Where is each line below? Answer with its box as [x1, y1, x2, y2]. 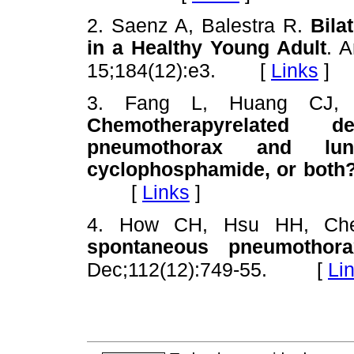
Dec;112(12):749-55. [87, 259, 273, 281]
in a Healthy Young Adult [87, 36, 326, 58]
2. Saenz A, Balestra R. [87, 14, 311, 36]
